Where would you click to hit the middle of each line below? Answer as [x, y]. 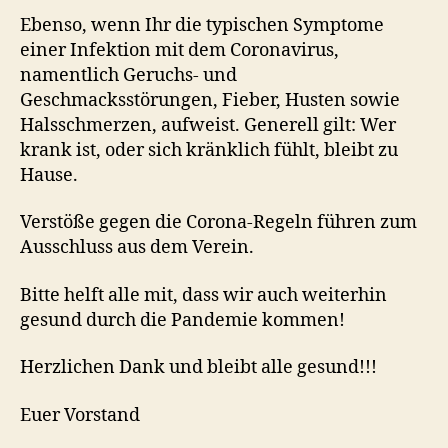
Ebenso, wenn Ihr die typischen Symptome [202, 25]
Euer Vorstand [80, 415]
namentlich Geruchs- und [128, 75]
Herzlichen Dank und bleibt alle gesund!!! [198, 367]
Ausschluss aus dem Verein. [137, 247]
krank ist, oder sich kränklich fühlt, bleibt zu [209, 150]
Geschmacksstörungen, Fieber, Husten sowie [210, 100]
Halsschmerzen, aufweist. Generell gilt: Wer [208, 125]
